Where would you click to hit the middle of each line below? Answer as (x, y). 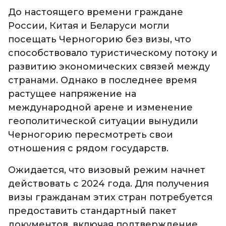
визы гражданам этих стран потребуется (110, 197)
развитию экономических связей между (109, 67)
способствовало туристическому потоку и (113, 53)
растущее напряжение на (72, 94)
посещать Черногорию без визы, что (100, 40)
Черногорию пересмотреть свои (91, 135)
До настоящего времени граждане (96, 12)
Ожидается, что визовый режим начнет (107, 170)
